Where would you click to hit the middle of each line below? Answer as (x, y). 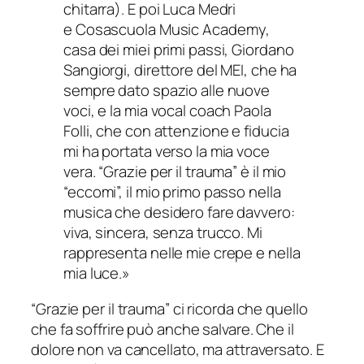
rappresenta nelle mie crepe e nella (182, 253)
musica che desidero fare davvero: (179, 212)
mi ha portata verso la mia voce (167, 152)
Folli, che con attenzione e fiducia (176, 131)
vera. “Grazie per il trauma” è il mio (175, 172)
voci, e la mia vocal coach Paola (167, 111)
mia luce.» (97, 273)
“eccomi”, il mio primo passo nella (172, 192)
